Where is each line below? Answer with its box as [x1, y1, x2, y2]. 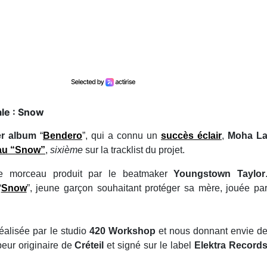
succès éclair [161, 130, 222, 141]
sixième [50, 144, 83, 155]
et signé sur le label [104, 240, 195, 250]
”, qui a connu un [82, 130, 161, 141]
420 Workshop [89, 225, 159, 236]
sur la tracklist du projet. [83, 144, 185, 155]
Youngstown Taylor [173, 168, 266, 179]
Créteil [74, 240, 104, 250]
